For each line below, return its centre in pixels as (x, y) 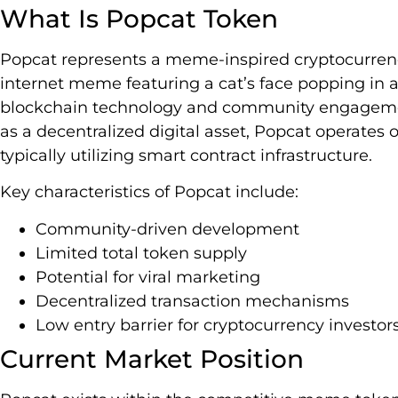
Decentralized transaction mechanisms (192, 301)
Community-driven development (167, 229)
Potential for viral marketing (148, 277)
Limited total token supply (141, 253)
